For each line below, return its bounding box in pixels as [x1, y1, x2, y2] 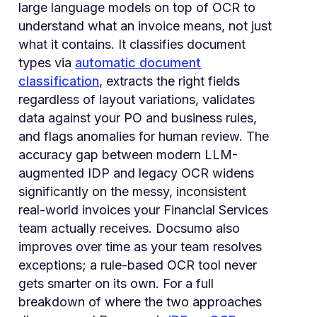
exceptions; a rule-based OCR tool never [18, 257, 257, 272]
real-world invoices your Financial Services [18, 202, 268, 217]
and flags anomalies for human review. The [18, 128, 269, 144]
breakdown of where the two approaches [18, 294, 262, 309]
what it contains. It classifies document [18, 36, 246, 52]
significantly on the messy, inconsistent [18, 183, 246, 199]
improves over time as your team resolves [18, 238, 262, 254]
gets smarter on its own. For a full [18, 275, 214, 291]
